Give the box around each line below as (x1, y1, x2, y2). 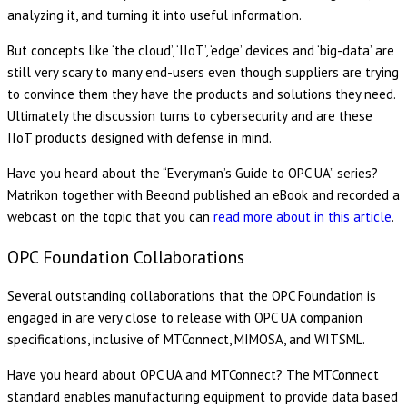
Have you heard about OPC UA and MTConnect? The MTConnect (7, 366, 379, 384)
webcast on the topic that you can (7, 207, 213, 225)
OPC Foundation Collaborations (7, 244, 244, 268)
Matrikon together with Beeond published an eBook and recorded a (7, 185, 400, 203)
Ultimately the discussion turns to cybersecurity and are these (7, 106, 372, 124)
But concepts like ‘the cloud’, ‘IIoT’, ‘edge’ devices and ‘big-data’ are (7, 41, 394, 59)
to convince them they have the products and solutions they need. (7, 84, 395, 103)
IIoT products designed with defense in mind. (7, 128, 272, 146)
